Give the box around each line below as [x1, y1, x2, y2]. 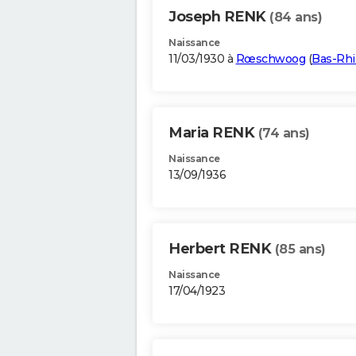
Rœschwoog [235, 52, 305, 67]
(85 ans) [274, 242, 326, 257]
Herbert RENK [168, 240, 275, 258]
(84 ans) [269, 10, 322, 25]
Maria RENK [168, 124, 258, 142]
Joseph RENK [168, 8, 269, 26]
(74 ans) [257, 126, 310, 141]
